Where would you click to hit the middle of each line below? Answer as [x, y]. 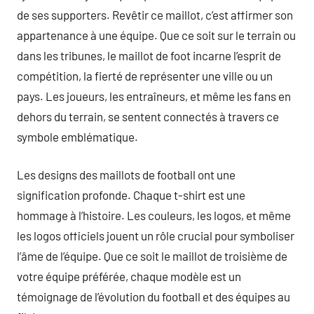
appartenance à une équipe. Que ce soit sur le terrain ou [156, 35]
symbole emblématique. [77, 136]
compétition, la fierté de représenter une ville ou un [145, 75]
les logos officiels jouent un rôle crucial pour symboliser [156, 235]
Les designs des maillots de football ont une [126, 175]
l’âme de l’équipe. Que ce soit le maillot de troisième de [152, 256]
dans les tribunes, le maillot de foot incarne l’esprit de [149, 55]
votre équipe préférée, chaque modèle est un [129, 276]
